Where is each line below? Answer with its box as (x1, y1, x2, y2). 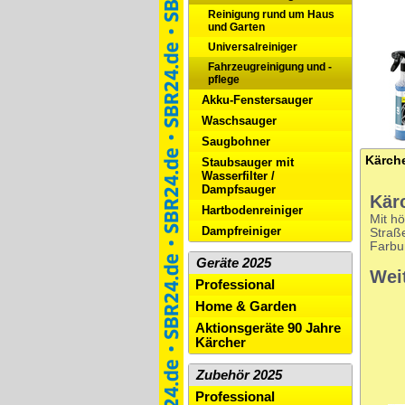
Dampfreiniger (202, 224, 281, 238)
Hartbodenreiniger (202, 203, 303, 217)
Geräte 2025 (196, 256, 271, 270)
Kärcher (195, 335, 246, 350)
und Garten (208, 21, 265, 33)
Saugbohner (202, 135, 270, 148)
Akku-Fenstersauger (202, 93, 313, 107)
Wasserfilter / (202, 169, 275, 183)
